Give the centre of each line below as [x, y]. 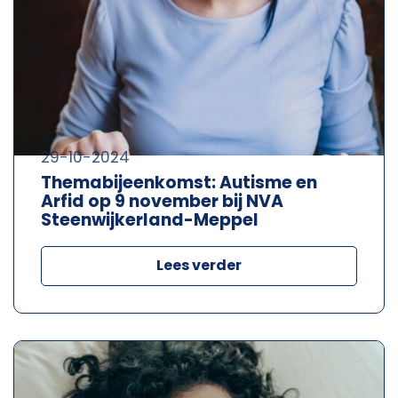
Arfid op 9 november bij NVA [162, 201]
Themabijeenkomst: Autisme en [179, 182]
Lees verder [199, 265]
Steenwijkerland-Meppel [150, 219]
